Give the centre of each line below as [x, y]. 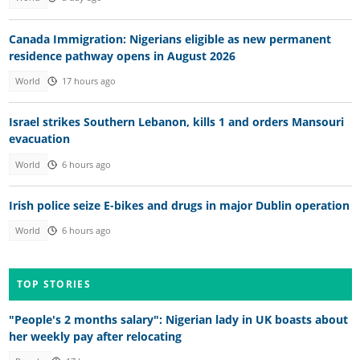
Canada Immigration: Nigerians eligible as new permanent [170, 39]
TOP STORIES [53, 284]
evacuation [39, 139]
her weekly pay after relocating [95, 336]
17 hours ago [88, 81]
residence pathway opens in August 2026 [122, 55]
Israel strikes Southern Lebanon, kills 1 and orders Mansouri [176, 122]
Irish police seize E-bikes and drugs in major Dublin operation [179, 206]
